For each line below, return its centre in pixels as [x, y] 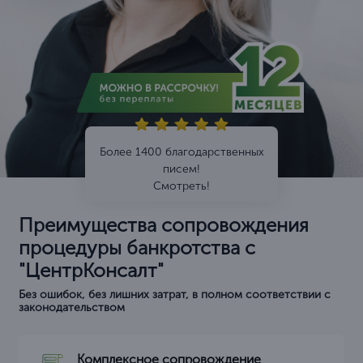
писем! [181, 169]
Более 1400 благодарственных [181, 152]
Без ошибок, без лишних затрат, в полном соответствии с [175, 295]
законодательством [72, 308]
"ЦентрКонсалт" [91, 271]
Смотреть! [181, 186]
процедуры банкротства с [137, 248]
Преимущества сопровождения [164, 225]
